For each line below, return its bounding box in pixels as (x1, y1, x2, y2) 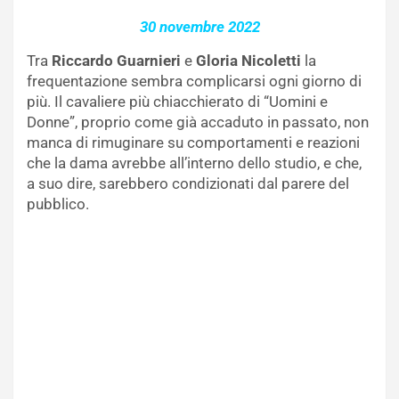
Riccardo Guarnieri (52, 52, 181, 70)
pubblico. (27, 195, 89, 214)
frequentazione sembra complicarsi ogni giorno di (27, 72, 362, 91)
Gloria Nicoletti (196, 52, 301, 70)
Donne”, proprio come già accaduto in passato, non (27, 113, 369, 132)
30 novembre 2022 (139, 18, 260, 37)
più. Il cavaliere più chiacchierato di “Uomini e (27, 93, 328, 111)
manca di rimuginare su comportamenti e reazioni (27, 134, 360, 152)
